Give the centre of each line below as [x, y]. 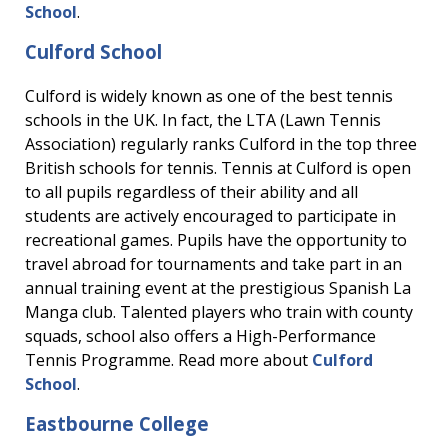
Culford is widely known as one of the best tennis [209, 96]
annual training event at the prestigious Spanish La [218, 288]
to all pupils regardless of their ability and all [191, 192]
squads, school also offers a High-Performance [200, 336]
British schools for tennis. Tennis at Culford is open [218, 168]
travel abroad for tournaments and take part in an [213, 264]
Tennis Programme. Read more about [168, 360]
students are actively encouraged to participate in [210, 216]
